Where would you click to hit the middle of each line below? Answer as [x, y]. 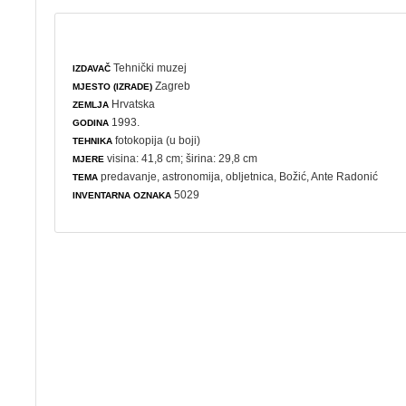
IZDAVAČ [92, 68]
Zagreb [172, 86]
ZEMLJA [91, 104]
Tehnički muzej [150, 68]
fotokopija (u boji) [157, 140]
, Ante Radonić [343, 176]
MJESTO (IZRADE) [113, 86]
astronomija [192, 176]
